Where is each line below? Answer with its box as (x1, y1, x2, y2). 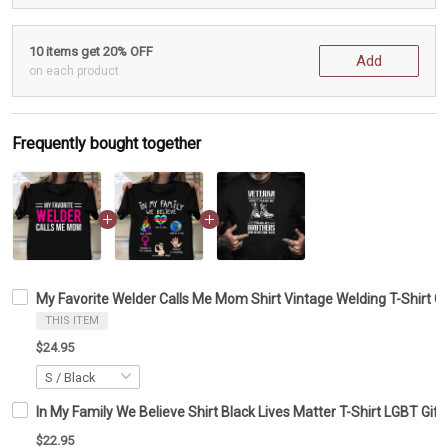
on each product (29, 64, 119, 79)
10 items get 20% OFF (29, 44, 153, 60)
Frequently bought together (12, 134, 201, 154)
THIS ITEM (45, 314, 99, 328)
